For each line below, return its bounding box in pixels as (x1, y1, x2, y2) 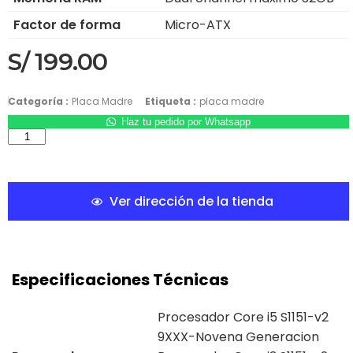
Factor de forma (13, 16, 121, 35)
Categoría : (8, 95, 69, 109)
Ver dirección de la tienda (109, 192, 273, 211)
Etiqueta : (145, 95, 196, 109)
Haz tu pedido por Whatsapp (121, 116, 251, 128)
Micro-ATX (165, 16, 231, 35)
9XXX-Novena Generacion (158, 328, 319, 347)
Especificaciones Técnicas (12, 269, 229, 292)
